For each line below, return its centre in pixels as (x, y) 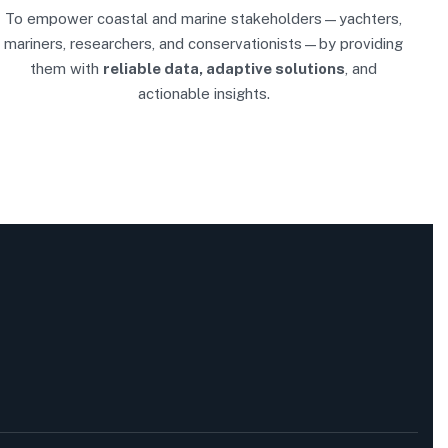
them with (67, 68)
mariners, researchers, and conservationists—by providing (204, 43)
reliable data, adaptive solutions (224, 68)
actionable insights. (203, 93)
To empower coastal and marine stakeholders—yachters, (204, 18)
